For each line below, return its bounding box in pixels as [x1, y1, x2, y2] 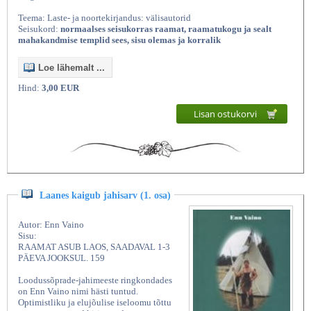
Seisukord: [18, 23, 60, 34]
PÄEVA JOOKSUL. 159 [18, 253, 105, 264]
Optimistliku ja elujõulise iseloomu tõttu [18, 297, 171, 308]
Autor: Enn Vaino [18, 219, 84, 230]
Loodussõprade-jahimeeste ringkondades [18, 275, 172, 286]
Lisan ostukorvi [194, 107, 259, 120]
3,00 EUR [42, 82, 79, 93]
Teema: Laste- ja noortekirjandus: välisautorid [18, 12, 191, 23]
